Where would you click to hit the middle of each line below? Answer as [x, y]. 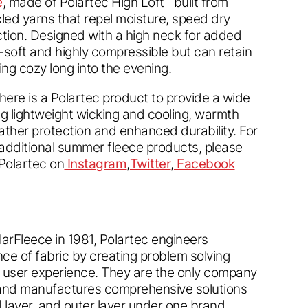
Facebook [206, 164]
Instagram [97, 164]
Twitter [150, 164]
